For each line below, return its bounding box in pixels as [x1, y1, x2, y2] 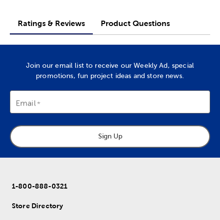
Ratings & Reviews [18, 19, 85, 28]
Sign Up [98, 132, 122, 140]
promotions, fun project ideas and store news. [36, 71, 184, 80]
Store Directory [12, 202, 63, 210]
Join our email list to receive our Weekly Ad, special [26, 61, 194, 69]
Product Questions [101, 19, 170, 28]
